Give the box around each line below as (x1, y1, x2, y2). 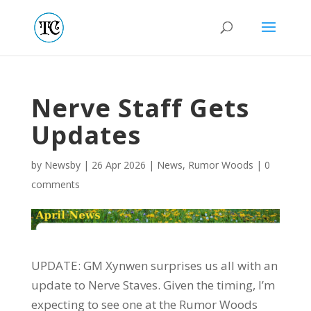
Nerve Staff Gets (31, 91, 249, 125)
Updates (31, 118, 141, 152)
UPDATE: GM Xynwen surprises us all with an (31, 257, 278, 274)
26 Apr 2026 (91, 158, 146, 171)
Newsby (44, 158, 81, 171)
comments (31, 178, 80, 191)
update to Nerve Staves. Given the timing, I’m (31, 276, 275, 293)
